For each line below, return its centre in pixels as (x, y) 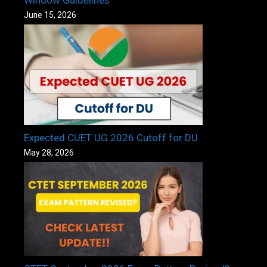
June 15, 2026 (50, 15)
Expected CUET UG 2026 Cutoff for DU (111, 137)
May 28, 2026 (49, 152)
